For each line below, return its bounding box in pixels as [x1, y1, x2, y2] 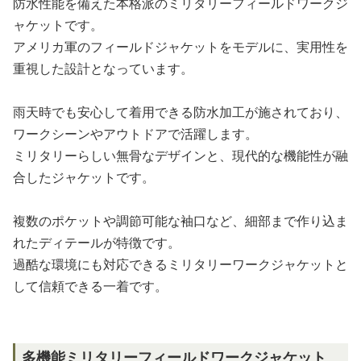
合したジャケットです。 [13, 168, 155, 186]
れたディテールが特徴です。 [13, 234, 180, 251]
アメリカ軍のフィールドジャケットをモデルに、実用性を [13, 38, 348, 56]
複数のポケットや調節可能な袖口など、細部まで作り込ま [13, 212, 348, 230]
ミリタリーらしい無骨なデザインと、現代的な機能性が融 [13, 147, 348, 164]
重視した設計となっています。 [13, 60, 193, 77]
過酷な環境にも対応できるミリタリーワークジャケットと [13, 255, 348, 273]
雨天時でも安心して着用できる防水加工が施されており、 [13, 103, 348, 121]
